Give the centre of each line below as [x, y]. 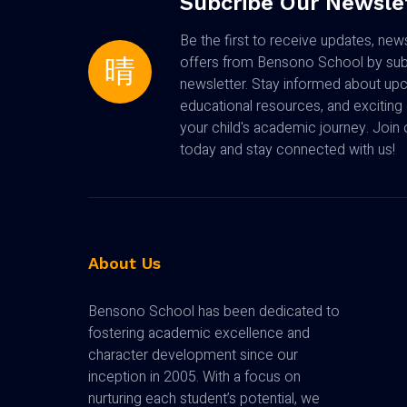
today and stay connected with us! [288, 150]
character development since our [193, 356]
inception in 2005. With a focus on [194, 377]
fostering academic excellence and [199, 334]
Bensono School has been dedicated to [214, 312]
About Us [124, 263]
